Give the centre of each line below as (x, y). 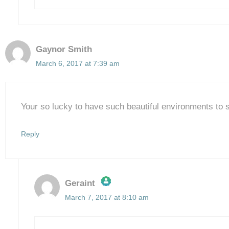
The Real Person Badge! (118, 206)
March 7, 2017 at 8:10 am (107, 198)
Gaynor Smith (64, 49)
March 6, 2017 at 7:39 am (78, 63)
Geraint (80, 184)
